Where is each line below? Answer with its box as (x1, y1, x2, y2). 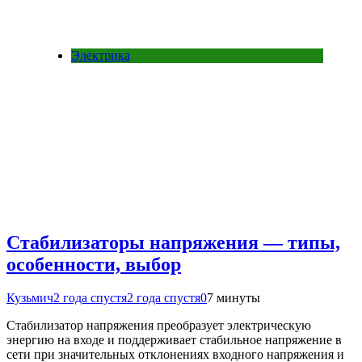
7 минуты (207, 291, 260, 305)
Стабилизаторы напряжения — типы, (6, 231, 340, 253)
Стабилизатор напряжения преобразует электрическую (6, 318, 311, 333)
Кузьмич (6, 291, 53, 305)
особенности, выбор (6, 253, 181, 275)
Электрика (71, 48, 130, 62)
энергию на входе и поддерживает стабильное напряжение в (6, 333, 342, 347)
